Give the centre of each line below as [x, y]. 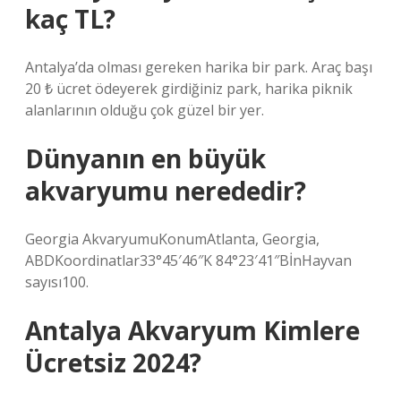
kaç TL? [70, 19]
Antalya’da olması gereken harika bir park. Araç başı [199, 67]
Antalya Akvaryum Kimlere [192, 330]
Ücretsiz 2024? [113, 363]
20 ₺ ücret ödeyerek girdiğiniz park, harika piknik [189, 89]
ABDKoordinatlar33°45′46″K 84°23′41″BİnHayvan [188, 260]
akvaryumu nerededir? [166, 191]
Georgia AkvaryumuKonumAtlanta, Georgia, [172, 239]
